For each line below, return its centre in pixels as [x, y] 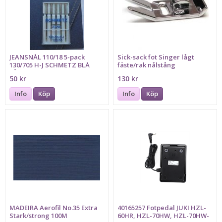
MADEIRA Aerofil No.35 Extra [54, 208]
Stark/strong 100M [39, 216]
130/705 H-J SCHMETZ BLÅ [50, 65]
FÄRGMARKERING [37, 73]
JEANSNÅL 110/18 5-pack [47, 57]
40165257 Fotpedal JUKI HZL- [162, 208]
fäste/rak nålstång [147, 65]
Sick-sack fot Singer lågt [156, 57]
